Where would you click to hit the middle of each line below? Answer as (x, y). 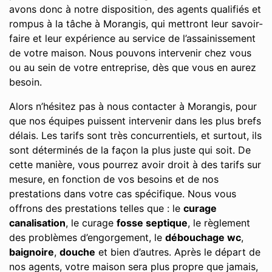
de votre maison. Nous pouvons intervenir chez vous (130, 53)
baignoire (32, 252)
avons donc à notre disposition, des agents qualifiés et (135, 9)
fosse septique (152, 223)
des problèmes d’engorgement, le (87, 237)
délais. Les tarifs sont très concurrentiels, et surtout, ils (135, 135)
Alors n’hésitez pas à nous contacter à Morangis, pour (133, 106)
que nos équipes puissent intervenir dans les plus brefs (135, 121)
